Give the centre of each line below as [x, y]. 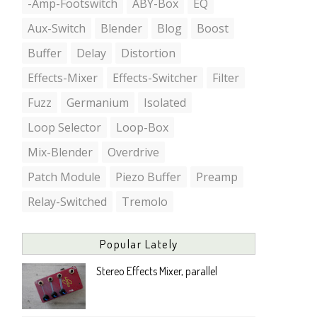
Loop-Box [142, 127]
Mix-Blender [60, 152]
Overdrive [133, 152]
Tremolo [145, 201]
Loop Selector [64, 127]
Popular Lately [139, 243]
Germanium [98, 102]
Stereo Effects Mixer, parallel [157, 271]
